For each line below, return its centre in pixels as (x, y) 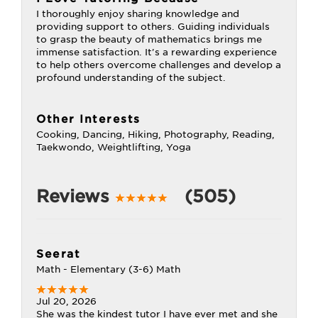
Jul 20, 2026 (66, 301)
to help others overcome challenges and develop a (159, 65)
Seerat (58, 254)
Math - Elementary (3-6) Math (108, 269)
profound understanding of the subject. (131, 78)
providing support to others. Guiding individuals (153, 27)
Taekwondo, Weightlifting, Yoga (114, 147)
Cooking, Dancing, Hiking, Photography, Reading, (155, 135)
